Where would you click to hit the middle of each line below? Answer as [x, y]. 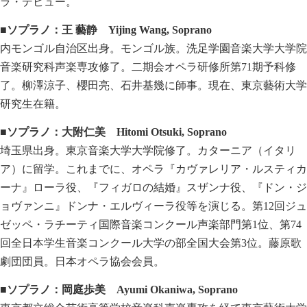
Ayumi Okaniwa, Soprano [177, 290]
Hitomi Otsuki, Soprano [172, 132]
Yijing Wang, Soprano [160, 30]
